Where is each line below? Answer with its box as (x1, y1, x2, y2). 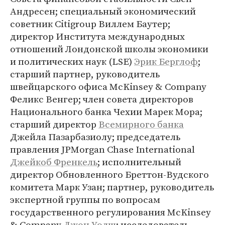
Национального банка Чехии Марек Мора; (10, 105, 202, 118)
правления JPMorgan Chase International (10, 143, 195, 156)
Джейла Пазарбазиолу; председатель (10, 130, 180, 143)
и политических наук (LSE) (10, 55, 134, 68)
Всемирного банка (98, 118, 184, 131)
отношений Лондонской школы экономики (10, 42, 208, 55)
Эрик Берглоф (134, 55, 198, 68)
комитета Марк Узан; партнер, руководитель (10, 180, 214, 193)
